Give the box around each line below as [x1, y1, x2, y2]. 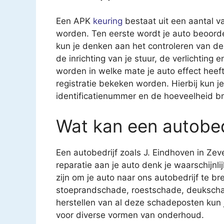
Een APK [56, 16, 93, 26]
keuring [93, 16, 122, 26]
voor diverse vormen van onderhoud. [56, 209, 204, 220]
